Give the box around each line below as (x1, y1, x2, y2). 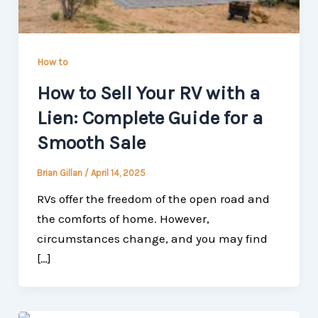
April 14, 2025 (90, 168, 146, 179)
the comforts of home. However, (36, 212, 209, 226)
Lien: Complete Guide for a (36, 106, 263, 129)
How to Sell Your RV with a (36, 81, 260, 104)
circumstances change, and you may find (36, 231, 268, 246)
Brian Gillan (36, 168, 84, 179)
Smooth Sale (36, 131, 146, 154)
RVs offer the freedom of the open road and (36, 192, 270, 207)
